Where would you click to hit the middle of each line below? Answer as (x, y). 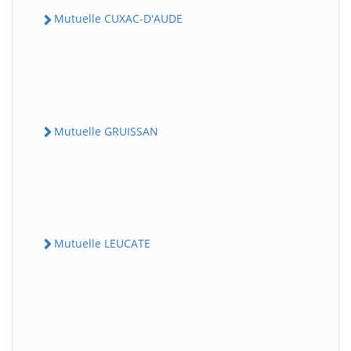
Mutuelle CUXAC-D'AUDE (118, 19)
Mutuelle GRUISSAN (106, 131)
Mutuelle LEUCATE (102, 243)
